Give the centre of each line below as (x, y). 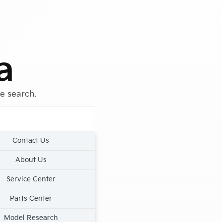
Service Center (31, 179)
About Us (31, 160)
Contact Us (31, 140)
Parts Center (31, 198)
